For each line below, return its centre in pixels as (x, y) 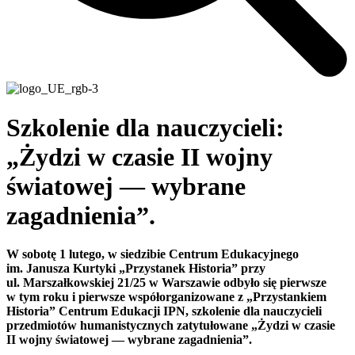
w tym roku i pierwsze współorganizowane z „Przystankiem (166, 297)
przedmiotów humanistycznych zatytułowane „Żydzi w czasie (171, 325)
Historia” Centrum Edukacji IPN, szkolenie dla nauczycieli (164, 311)
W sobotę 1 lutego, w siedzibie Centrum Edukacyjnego (153, 254)
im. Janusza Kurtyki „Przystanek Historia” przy (136, 268)
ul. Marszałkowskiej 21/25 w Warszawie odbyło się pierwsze (166, 282)
